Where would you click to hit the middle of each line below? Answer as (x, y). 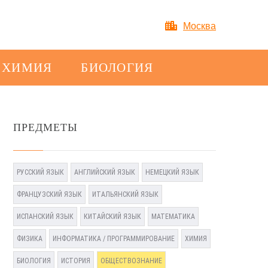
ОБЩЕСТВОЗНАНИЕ (131, 261)
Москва (200, 26)
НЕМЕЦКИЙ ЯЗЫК (172, 172)
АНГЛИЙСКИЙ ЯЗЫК (104, 172)
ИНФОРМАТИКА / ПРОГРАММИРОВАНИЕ (113, 239)
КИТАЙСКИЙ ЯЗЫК (112, 217)
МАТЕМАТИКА (173, 217)
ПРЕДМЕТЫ (45, 127)
